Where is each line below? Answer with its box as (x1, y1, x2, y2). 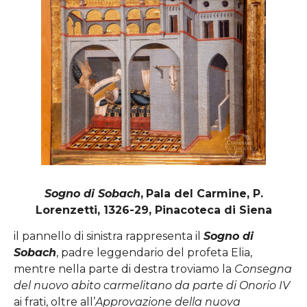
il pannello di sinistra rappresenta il (14, 230, 204, 243)
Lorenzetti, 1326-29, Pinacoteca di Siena (35, 203, 272, 217)
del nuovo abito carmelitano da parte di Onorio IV (14, 279, 290, 293)
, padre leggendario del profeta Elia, (56, 246, 252, 260)
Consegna (234, 262, 292, 276)
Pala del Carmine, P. (145, 186, 263, 200)
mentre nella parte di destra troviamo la (14, 262, 234, 276)
